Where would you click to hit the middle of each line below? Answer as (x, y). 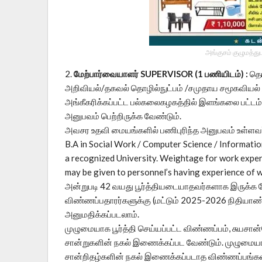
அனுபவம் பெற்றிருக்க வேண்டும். (123, 116)
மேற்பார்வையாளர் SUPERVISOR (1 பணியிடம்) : (161, 74)
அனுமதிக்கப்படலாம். (102, 214)
